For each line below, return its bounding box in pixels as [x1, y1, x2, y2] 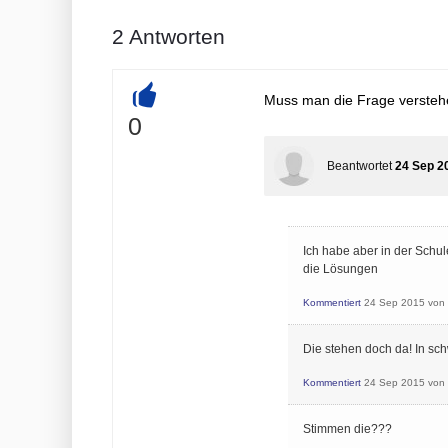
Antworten [124, 25, 225, 48]
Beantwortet [326, 159, 392, 173]
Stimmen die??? [302, 422, 392, 436]
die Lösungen [302, 262, 381, 276]
